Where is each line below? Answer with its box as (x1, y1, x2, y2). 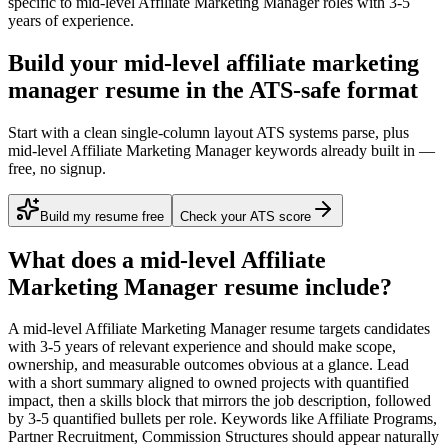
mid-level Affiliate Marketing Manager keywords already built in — (8, 141, 435, 159)
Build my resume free (40, 208, 164, 224)
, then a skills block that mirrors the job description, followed (50, 392, 431, 410)
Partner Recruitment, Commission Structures (8, 428, 288, 446)
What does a (8, 246, 140, 273)
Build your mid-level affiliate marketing (8, 49, 419, 76)
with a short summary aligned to (8, 374, 214, 392)
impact (8, 392, 50, 410)
